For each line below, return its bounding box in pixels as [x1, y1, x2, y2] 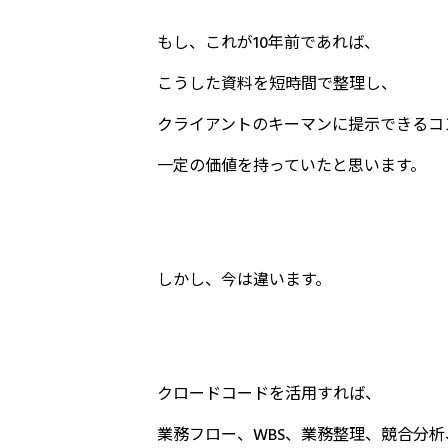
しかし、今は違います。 [157, 268, 331, 291]
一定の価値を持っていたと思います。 [157, 154, 426, 177]
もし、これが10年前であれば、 [157, 31, 380, 54]
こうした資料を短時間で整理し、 [157, 72, 397, 95]
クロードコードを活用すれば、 [157, 382, 381, 405]
